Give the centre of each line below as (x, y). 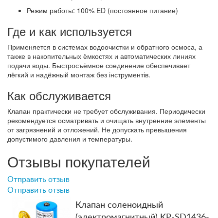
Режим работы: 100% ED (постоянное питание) (102, 10)
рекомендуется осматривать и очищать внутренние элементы (107, 120)
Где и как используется (70, 31)
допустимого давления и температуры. (70, 138)
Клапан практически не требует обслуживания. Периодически (106, 111)
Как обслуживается (59, 95)
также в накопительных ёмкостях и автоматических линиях (101, 56)
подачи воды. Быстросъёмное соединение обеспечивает (99, 65)
